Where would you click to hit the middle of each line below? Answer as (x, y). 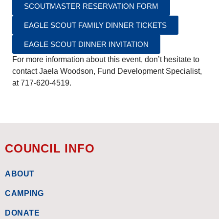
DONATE (22, 213)
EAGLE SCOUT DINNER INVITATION (86, 44)
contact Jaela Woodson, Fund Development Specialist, (107, 71)
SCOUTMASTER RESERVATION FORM (91, 6)
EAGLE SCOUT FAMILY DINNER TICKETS (95, 25)
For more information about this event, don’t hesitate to (106, 60)
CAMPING (24, 194)
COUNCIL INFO (50, 149)
